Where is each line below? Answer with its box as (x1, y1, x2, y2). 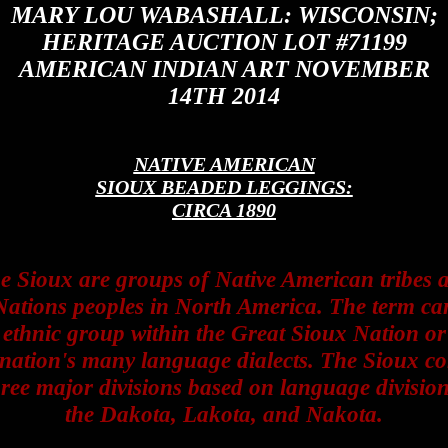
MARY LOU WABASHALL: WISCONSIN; (10, 2, 438, 28)
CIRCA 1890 (172, 199, 276, 221)
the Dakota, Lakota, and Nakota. (65, 401, 383, 427)
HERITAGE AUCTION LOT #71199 (41, 29, 407, 55)
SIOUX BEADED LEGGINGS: (95, 176, 353, 198)
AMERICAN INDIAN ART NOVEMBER (18, 56, 430, 82)
